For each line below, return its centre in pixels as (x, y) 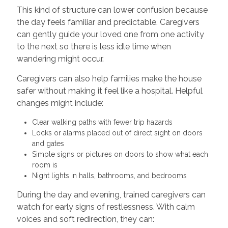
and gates (50, 144)
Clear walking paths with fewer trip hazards (104, 122)
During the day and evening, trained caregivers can (111, 195)
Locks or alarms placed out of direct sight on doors (117, 133)
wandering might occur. (60, 59)
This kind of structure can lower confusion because (112, 10)
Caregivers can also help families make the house (109, 79)
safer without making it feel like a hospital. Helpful (109, 91)
